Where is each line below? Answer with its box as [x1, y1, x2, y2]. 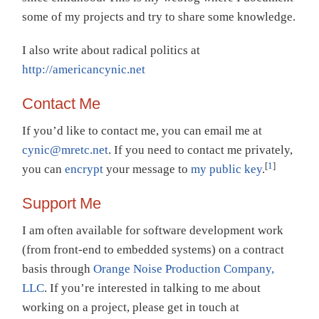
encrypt [65, 162, 103, 177]
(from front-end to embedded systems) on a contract [22, 243, 284, 257]
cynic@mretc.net [22, 143, 108, 157]
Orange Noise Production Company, [93, 262, 274, 276]
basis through [22, 262, 93, 276]
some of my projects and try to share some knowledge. [22, 10, 296, 24]
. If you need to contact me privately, [108, 143, 293, 157]
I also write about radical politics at [22, 43, 200, 58]
